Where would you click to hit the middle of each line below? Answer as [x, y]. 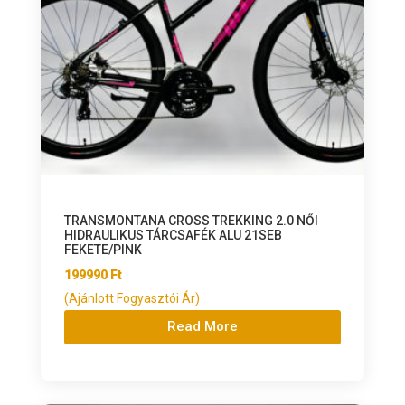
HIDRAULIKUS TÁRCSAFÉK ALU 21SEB [173, 235]
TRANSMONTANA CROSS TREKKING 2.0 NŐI [191, 220]
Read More [202, 327]
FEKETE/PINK [103, 249]
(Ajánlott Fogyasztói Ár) [132, 298]
